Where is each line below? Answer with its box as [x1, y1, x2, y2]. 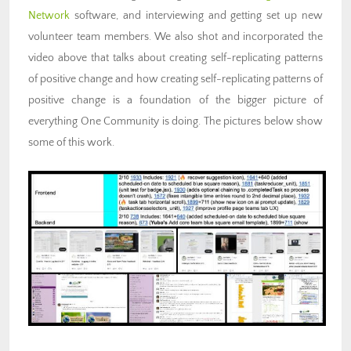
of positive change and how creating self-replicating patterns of [28, 72, 323, 85]
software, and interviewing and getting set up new [70, 9, 323, 22]
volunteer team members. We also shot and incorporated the [28, 30, 323, 43]
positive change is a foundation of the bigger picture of [28, 93, 323, 107]
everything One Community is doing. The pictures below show [28, 114, 323, 128]
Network [28, 9, 70, 22]
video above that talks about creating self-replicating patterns [28, 51, 323, 64]
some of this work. [28, 136, 114, 149]
